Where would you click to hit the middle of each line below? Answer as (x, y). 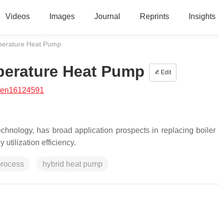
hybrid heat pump (73, 164)
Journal (107, 16)
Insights (202, 16)
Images (62, 16)
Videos (17, 16)
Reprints (154, 16)
